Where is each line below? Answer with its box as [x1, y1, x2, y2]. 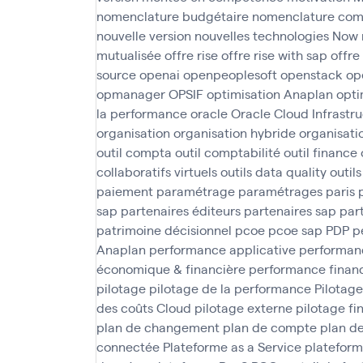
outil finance [284, 143, 357, 160]
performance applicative [149, 241, 296, 258]
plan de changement [96, 318, 220, 335]
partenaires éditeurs [121, 202, 241, 219]
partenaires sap [244, 202, 336, 219]
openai [139, 66, 180, 83]
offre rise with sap [221, 46, 327, 63]
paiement [96, 182, 153, 199]
